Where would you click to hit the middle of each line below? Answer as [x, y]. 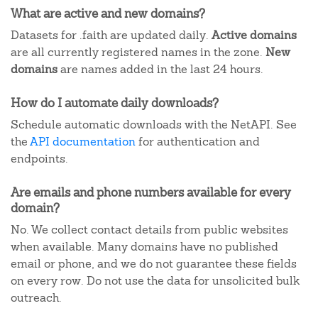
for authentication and [198, 142]
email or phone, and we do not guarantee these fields [154, 264]
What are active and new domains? [108, 13]
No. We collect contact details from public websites [149, 230]
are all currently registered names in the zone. [138, 52]
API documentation [83, 142]
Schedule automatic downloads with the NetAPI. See [154, 125]
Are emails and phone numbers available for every [151, 192]
